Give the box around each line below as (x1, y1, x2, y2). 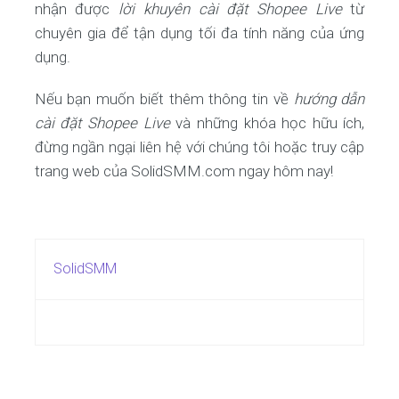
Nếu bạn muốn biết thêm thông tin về (34, 90, 294, 108)
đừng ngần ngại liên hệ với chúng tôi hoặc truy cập (34, 138, 365, 156)
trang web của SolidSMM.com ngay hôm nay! (34, 162, 333, 180)
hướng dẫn (293, 90, 365, 108)
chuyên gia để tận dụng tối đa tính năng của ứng (34, 24, 365, 42)
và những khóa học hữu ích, (169, 114, 365, 132)
